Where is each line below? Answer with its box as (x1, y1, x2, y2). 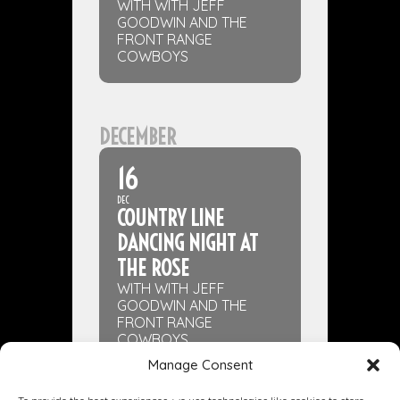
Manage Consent (147, 356, 253, 373)
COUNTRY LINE (116, 204, 224, 231)
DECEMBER (98, 123, 176, 150)
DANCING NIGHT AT (116, 229, 258, 256)
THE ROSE (116, 254, 189, 281)
